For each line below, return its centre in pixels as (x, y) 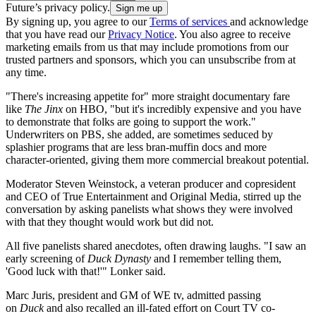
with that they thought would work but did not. (110, 222)
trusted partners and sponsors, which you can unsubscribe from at (151, 60)
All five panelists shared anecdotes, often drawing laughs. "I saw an (156, 246)
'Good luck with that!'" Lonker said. (86, 272)
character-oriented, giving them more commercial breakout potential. (157, 160)
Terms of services (190, 22)
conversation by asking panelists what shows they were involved (149, 209)
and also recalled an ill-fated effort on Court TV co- (159, 308)
